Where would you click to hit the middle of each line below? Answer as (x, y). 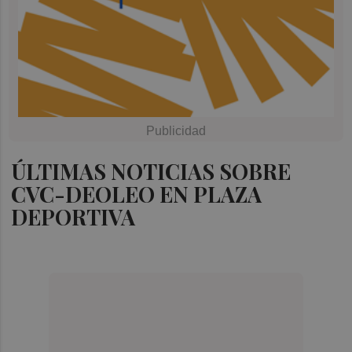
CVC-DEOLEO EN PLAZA (137, 194)
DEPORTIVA (73, 216)
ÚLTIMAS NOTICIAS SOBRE (151, 171)
